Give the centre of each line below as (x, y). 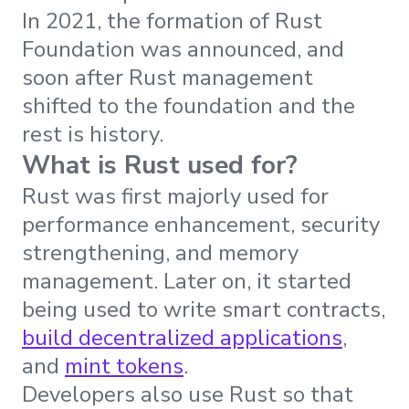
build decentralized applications (182, 337)
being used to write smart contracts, (204, 309)
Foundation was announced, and (183, 49)
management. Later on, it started (187, 281)
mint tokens (124, 366)
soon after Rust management (168, 77)
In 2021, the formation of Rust (172, 21)
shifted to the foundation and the (189, 105)
